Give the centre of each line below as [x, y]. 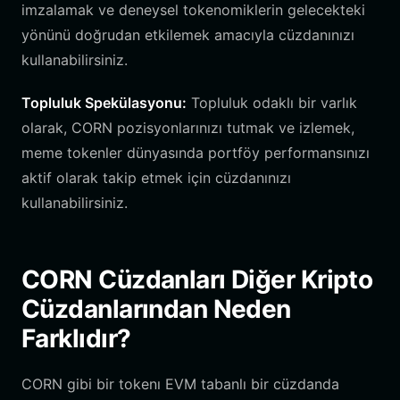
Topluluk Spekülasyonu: [104, 103]
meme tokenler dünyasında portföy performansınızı [196, 153]
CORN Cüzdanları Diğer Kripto [197, 279]
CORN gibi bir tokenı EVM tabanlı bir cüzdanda [180, 384]
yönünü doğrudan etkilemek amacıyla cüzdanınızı [188, 35]
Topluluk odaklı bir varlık [272, 103]
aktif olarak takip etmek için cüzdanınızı [156, 178]
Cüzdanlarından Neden [156, 309]
